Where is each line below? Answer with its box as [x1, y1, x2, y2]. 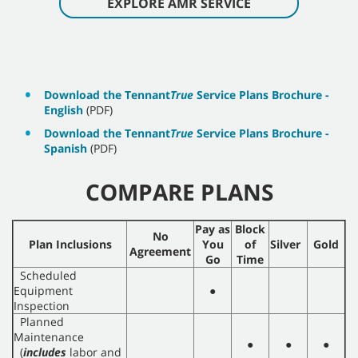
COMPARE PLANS [85, 177, 273, 208]
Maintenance [14, 329, 84, 345]
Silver [269, 237, 307, 253]
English [44, 102, 83, 118]
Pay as [195, 221, 230, 237]
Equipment [14, 283, 73, 299]
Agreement [129, 244, 191, 260]
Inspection [14, 298, 70, 314]
